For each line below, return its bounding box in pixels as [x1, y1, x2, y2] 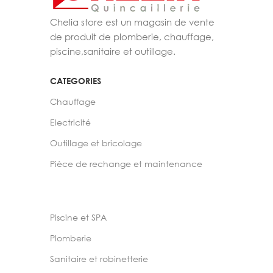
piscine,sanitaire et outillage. [50, 46, 175, 57]
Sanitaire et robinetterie [50, 253, 148, 264]
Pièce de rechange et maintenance [50, 158, 202, 169]
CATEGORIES [50, 76, 101, 86]
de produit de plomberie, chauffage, [50, 31, 214, 42]
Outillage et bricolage [50, 138, 142, 148]
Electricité [50, 117, 91, 127]
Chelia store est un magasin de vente [50, 16, 214, 27]
